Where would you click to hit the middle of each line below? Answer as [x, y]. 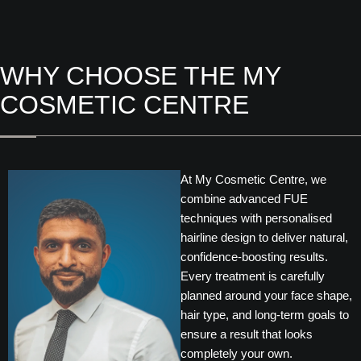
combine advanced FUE [244, 199]
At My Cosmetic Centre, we [253, 180]
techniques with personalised [256, 218]
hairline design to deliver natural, [264, 238]
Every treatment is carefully [253, 276]
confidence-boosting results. [254, 257]
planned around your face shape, [266, 296]
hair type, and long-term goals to [265, 315]
